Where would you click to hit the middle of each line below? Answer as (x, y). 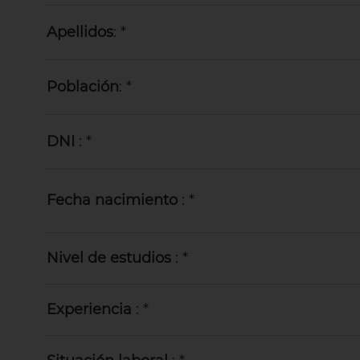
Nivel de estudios (108, 258)
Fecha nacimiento (112, 200)
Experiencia (89, 309)
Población (82, 86)
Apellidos (80, 32)
